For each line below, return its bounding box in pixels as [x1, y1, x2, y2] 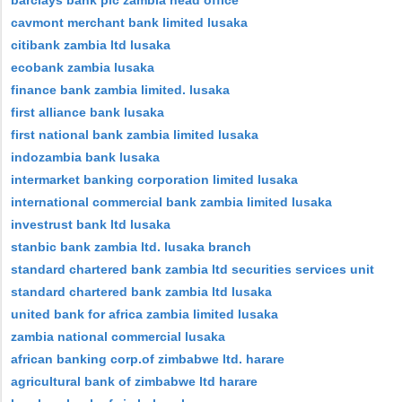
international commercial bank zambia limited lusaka [11, 195, 332, 209]
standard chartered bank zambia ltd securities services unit [11, 262, 374, 276]
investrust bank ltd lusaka [11, 217, 170, 232]
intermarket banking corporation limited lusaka [11, 172, 298, 187]
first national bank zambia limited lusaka [11, 127, 258, 142]
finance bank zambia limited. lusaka [11, 83, 230, 97]
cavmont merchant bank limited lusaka [11, 15, 248, 30]
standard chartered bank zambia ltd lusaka [11, 284, 272, 299]
